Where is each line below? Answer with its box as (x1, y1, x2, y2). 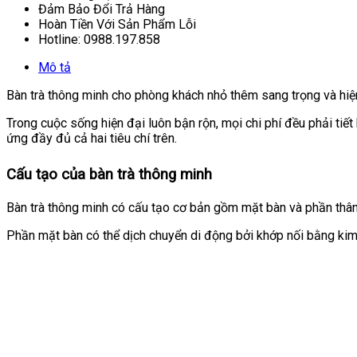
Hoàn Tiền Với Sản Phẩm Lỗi (38, 16, 196, 32)
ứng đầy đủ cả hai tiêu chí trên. (6, 130, 177, 146)
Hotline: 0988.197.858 (38, 31, 160, 47)
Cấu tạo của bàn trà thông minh (6, 165, 212, 183)
